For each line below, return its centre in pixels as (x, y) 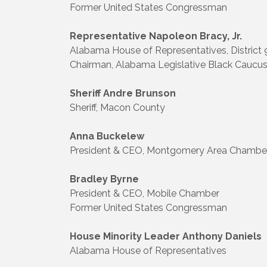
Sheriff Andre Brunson (123, 93)
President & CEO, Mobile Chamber (145, 193)
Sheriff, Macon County (117, 107)
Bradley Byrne (104, 179)
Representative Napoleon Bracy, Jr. (156, 36)
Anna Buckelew (107, 136)
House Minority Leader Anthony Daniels (166, 236)
